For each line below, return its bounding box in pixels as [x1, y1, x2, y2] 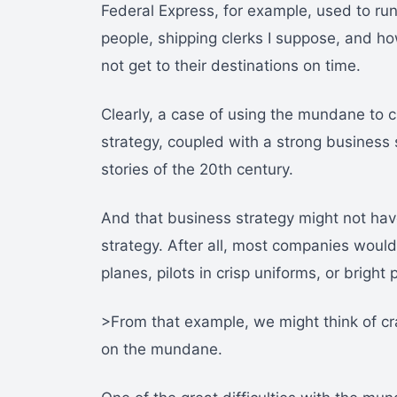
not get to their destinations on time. [101, 57, 361, 75]
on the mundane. [101, 340, 222, 359]
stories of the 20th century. [101, 160, 293, 179]
